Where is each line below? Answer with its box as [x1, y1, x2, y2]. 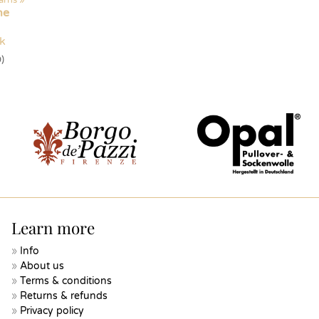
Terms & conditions [20, 275, 112, 287]
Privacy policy [20, 305, 84, 317]
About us [20, 260, 64, 272]
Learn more [11, 217, 95, 239]
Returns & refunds [20, 290, 108, 302]
